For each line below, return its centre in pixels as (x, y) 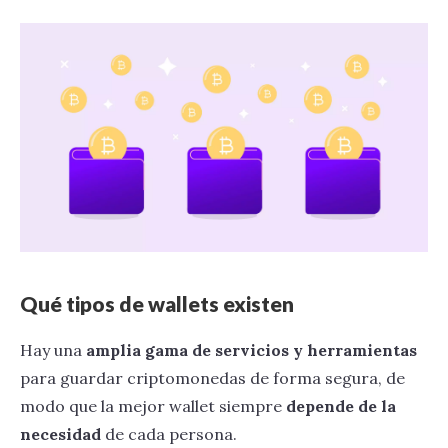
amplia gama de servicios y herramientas (251, 350)
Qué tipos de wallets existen (157, 304)
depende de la (341, 406)
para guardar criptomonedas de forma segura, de (212, 378)
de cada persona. (169, 434)
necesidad (60, 434)
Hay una (53, 350)
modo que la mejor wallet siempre (153, 406)
